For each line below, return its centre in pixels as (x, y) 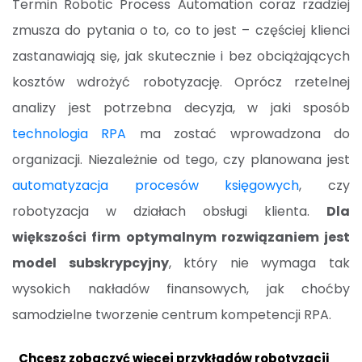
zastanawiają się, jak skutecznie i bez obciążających (181, 57)
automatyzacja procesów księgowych (156, 186)
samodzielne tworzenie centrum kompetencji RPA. (172, 315)
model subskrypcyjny (90, 263)
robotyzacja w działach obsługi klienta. (169, 212)
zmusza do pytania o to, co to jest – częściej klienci (181, 31)
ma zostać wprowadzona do (238, 134)
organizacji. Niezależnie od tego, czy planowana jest (181, 160)
